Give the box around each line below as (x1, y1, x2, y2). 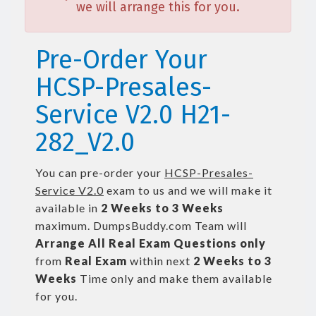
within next (127, 254, 193, 267)
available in (35, 201, 101, 214)
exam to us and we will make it (104, 183, 272, 197)
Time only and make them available (77, 272, 272, 285)
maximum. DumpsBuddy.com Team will (35, 219, 247, 232)
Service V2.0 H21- (35, 99, 231, 130)
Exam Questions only (139, 236, 266, 250)
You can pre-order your (35, 166, 164, 179)
